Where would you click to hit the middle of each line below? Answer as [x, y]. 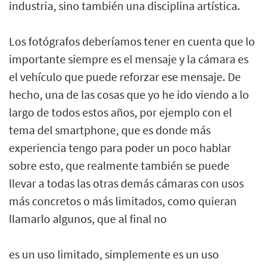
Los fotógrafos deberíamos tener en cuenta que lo [132, 41]
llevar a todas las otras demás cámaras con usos [126, 183]
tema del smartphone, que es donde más [110, 130]
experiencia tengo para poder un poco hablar [120, 147]
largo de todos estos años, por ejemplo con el [120, 112]
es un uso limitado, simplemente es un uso [114, 254]
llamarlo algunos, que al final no [88, 218]
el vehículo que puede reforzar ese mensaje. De [125, 76]
